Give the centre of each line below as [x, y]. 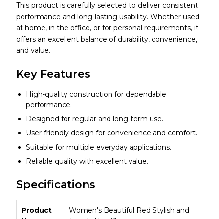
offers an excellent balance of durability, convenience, [106, 39]
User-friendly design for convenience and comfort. [111, 133]
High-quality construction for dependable [96, 95]
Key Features [53, 74]
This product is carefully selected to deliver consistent [107, 6]
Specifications [55, 185]
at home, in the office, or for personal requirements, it [107, 28]
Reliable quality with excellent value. [87, 162]
